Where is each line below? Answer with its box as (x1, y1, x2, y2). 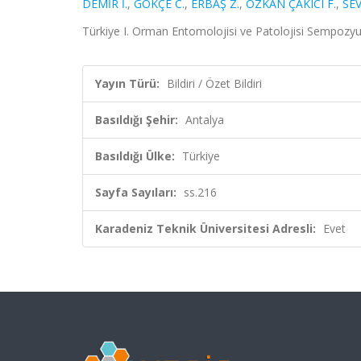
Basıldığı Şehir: (95, 112, 178, 127)
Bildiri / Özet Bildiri (167, 76, 262, 91)
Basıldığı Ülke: (95, 148, 175, 164)
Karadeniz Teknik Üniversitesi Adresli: (95, 221, 316, 236)
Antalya (185, 112, 224, 127)
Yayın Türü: (95, 76, 160, 91)
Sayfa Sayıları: (95, 185, 176, 200)
